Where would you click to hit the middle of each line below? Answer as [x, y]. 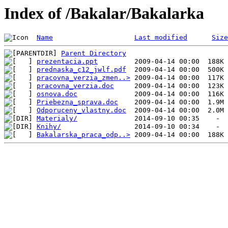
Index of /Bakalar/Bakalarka [104, 13]
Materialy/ [57, 119]
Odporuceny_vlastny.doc [81, 110]
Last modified [161, 38]
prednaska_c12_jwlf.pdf [81, 70]
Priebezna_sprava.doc [77, 102]
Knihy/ [49, 127]
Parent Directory [94, 53]
